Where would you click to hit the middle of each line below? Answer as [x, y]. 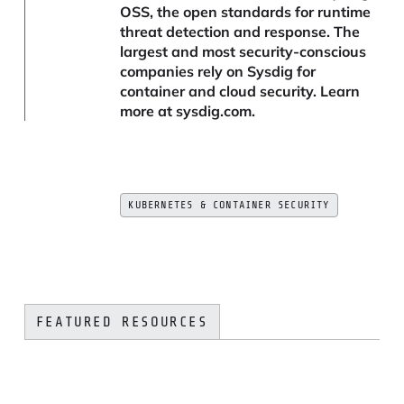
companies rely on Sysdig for [218, 72]
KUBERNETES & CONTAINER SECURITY [229, 205]
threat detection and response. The [240, 32]
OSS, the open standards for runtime [246, 12]
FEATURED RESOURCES [122, 322]
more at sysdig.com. [188, 111]
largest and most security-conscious [243, 52]
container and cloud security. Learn [240, 92]
